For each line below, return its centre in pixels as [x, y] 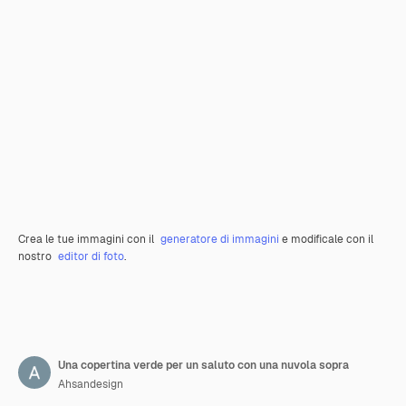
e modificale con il [326, 239]
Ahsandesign [91, 384]
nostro [36, 256]
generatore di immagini [220, 239]
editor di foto [91, 256]
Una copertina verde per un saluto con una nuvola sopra [203, 365]
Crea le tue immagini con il [87, 239]
